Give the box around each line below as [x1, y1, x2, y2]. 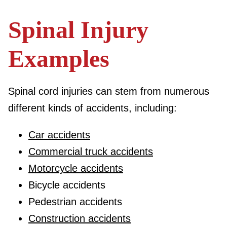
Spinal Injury [8, 16, 148, 43]
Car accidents [28, 129, 90, 140]
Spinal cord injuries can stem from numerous [8, 86, 209, 97]
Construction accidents [28, 213, 131, 224]
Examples [8, 45, 109, 72]
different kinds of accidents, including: [8, 102, 177, 113]
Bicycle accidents [28, 179, 105, 191]
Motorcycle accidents [28, 163, 123, 174]
